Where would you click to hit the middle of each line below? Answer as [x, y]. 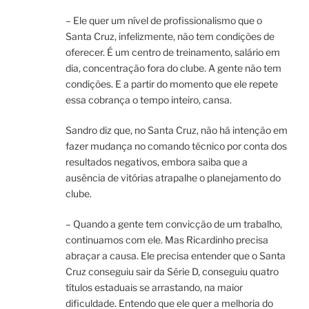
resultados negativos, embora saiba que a [157, 162]
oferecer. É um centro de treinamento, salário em [173, 52]
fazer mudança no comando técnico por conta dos [176, 146]
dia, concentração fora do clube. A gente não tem [173, 68]
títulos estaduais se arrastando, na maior [154, 288]
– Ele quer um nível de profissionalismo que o [164, 21]
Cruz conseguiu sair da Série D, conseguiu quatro [172, 272]
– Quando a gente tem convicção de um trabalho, [174, 224]
